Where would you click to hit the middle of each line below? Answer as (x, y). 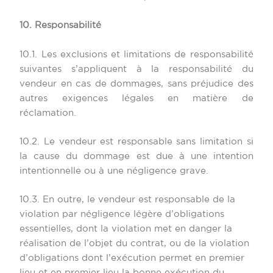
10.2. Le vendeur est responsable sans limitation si (136, 142)
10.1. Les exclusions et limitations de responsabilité (136, 54)
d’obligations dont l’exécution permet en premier (132, 258)
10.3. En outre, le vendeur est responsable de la (128, 200)
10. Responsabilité (61, 26)
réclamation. (48, 113)
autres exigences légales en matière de (136, 98)
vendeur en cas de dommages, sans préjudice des (136, 83)
